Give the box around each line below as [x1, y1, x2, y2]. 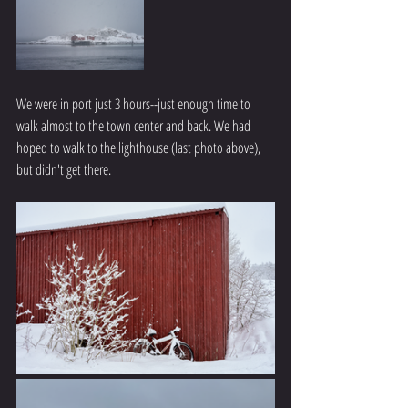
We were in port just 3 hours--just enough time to [16, 93, 253, 114]
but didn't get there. [16, 158, 111, 179]
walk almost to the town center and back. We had [16, 115, 253, 136]
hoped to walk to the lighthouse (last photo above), [16, 137, 263, 158]
